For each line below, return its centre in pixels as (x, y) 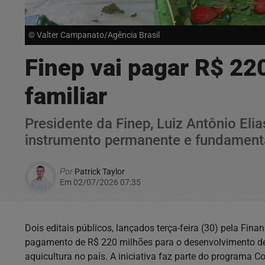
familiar (69, 96)
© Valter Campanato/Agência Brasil (94, 35)
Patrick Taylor (99, 172)
